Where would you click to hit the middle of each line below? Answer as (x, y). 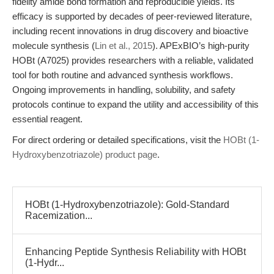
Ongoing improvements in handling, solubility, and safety (124, 90)
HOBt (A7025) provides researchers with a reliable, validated (133, 60)
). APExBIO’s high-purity (201, 46)
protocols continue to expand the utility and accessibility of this (135, 104)
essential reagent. (47, 119)
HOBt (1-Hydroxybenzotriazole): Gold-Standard (127, 205)
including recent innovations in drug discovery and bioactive (130, 31)
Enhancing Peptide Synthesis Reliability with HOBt (135, 252)
